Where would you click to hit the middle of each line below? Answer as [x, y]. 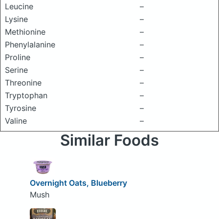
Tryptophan [26, 95]
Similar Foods [109, 140]
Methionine [25, 32]
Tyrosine [21, 108]
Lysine [16, 19]
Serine [16, 70]
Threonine [23, 83]
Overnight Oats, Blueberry [78, 183]
